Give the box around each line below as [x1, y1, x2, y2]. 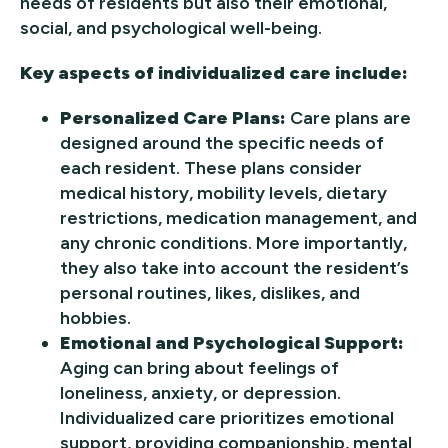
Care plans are [286, 107, 411, 130]
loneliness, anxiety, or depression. [60, 382, 341, 405]
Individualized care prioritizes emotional [60, 407, 394, 430]
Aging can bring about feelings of [60, 357, 339, 380]
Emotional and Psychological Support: [60, 332, 404, 355]
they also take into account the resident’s [60, 257, 409, 280]
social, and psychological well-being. [20, 17, 322, 40]
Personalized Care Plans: [60, 107, 286, 130]
